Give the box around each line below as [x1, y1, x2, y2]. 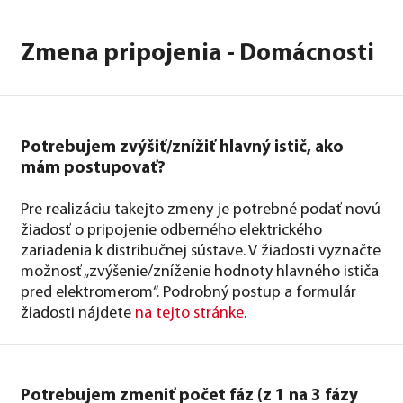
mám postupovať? [21, 159, 166, 177]
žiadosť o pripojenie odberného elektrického [21, 221, 322, 239]
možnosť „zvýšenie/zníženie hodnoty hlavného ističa [21, 263, 379, 281]
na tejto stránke [135, 304, 244, 322]
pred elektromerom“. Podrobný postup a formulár [21, 283, 356, 301]
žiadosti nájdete [21, 304, 135, 322]
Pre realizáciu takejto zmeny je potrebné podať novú [21, 201, 381, 219]
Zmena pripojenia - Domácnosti [21, 41, 374, 67]
